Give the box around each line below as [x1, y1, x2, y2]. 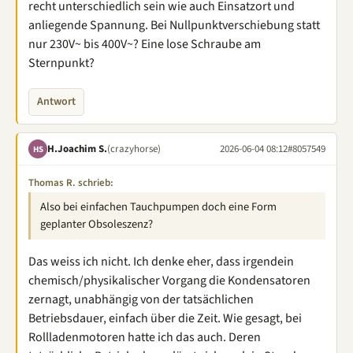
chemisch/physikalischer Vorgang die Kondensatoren [28, 272, 310, 289]
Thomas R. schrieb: [28, 176, 113, 190]
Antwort [37, 94, 76, 110]
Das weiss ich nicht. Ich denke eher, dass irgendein [28, 253, 294, 270]
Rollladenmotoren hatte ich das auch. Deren [28, 329, 261, 346]
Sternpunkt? [28, 54, 95, 72]
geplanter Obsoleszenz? [40, 216, 153, 232]
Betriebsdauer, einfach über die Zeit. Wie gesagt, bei [28, 310, 302, 327]
